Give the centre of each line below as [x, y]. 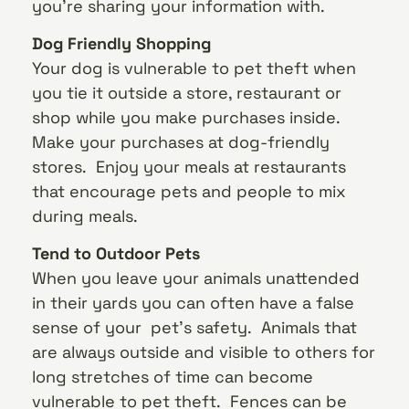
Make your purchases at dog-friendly [181, 142]
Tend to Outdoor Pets [116, 254]
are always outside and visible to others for [204, 352]
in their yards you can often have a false [193, 303]
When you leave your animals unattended [196, 278]
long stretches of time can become [173, 377]
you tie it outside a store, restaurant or [187, 92]
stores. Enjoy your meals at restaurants [189, 166]
